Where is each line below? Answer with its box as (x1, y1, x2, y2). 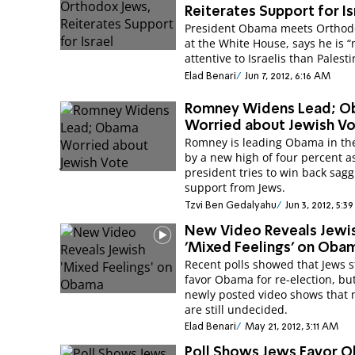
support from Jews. (185, 180, 286, 196)
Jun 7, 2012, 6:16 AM (244, 71, 330, 82)
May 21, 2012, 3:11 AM (244, 321, 338, 332)
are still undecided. (185, 301, 288, 317)
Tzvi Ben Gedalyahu (185, 200, 277, 211)
